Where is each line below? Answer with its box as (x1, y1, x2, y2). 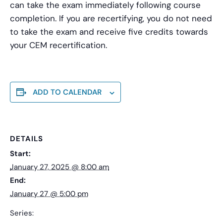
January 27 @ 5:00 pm (10, 189, 88, 199)
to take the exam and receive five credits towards (10, 26, 208, 38)
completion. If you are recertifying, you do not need (10, 13, 212, 24)
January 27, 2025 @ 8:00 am (10, 162, 109, 172)
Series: (10, 208, 34, 219)
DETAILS (10, 134, 43, 144)
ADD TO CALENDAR (33, 87, 102, 98)
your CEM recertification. (10, 40, 107, 51)
